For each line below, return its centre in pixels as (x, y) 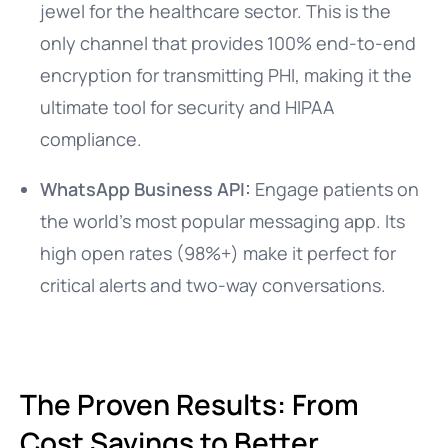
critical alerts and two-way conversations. (213, 285)
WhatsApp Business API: (145, 189)
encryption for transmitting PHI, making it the (226, 75)
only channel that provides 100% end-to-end (228, 43)
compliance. (91, 139)
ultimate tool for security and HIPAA (187, 107)
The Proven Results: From (189, 404)
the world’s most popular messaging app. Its (222, 221)
